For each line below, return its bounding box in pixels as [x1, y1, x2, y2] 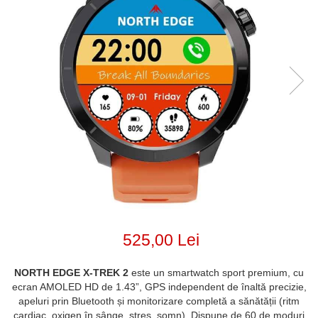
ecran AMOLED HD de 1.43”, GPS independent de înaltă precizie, [11, 281, 307, 292]
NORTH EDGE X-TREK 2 [14, 267, 128, 278]
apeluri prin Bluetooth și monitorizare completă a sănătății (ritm [18, 295, 300, 307]
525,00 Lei [123, 231, 199, 249]
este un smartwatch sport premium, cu [128, 267, 304, 278]
